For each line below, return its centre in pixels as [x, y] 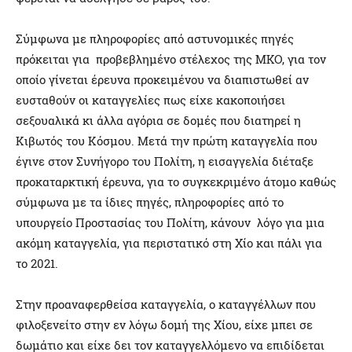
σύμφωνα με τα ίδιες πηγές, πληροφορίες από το [150, 202]
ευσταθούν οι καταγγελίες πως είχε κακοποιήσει [150, 100]
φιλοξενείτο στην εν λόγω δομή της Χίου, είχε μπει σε [164, 325]
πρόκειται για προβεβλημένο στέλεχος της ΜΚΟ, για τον [171, 59]
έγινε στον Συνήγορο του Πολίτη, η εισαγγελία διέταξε [165, 161]
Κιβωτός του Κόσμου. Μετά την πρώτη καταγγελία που [167, 141]
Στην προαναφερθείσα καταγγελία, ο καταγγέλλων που [166, 304]
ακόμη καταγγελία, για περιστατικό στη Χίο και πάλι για [169, 243]
